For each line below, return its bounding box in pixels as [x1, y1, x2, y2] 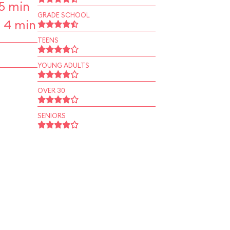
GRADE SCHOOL [37, 11, 90, 19]
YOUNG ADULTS [37, 61, 89, 69]
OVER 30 [37, 86, 65, 94]
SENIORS [37, 111, 66, 120]
